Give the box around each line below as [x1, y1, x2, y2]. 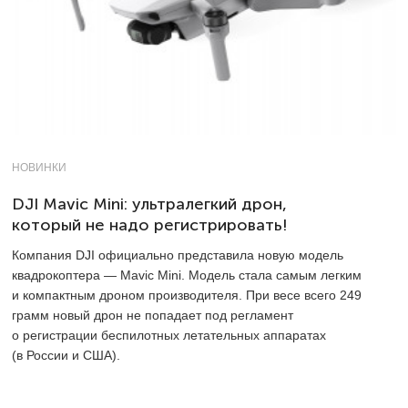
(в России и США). [12, 347, 120, 362]
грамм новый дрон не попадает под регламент [12, 307, 293, 322]
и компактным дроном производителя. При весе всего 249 [12, 287, 362, 302]
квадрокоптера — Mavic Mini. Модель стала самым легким [12, 267, 362, 282]
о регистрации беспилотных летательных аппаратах [12, 327, 326, 342]
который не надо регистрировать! [12, 215, 287, 234]
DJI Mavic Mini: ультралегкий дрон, [12, 194, 287, 213]
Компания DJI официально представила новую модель [12, 247, 343, 262]
